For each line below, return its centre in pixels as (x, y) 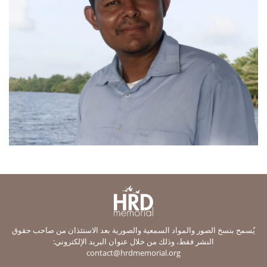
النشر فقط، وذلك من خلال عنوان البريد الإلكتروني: (133, 241)
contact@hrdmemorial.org (133, 252)
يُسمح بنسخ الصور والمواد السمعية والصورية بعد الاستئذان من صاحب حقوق (133, 230)
